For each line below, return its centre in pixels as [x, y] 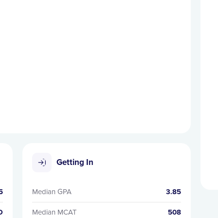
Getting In [75, 162]
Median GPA [52, 192]
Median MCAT [54, 212]
